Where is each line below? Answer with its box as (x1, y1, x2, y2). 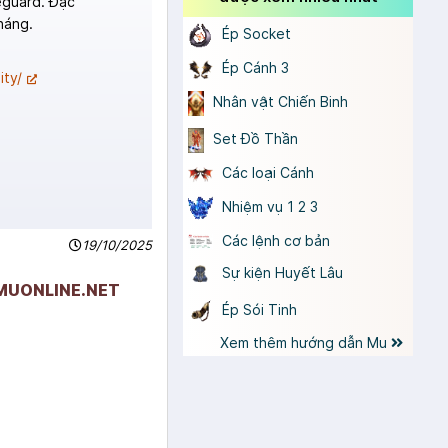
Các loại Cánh (218, 163, 314, 181)
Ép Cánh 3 (218, 59, 289, 77)
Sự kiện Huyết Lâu (218, 263, 343, 281)
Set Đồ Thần (209, 130, 299, 148)
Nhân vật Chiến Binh (208, 93, 348, 111)
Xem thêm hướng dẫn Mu (220, 334, 391, 352)
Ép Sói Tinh (218, 300, 297, 318)
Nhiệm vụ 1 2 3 (218, 197, 318, 215)
